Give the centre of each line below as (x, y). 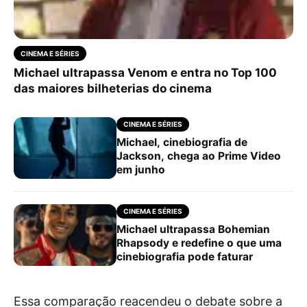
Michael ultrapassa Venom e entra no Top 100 (145, 73)
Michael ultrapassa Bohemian (193, 229)
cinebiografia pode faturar (185, 257)
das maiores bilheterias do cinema (113, 88)
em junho (141, 170)
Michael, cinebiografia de (182, 142)
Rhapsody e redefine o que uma (199, 243)
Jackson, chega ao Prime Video (199, 156)
